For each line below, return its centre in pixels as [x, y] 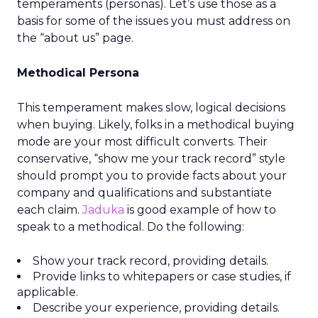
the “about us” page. [75, 38]
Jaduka [103, 210]
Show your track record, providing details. [150, 261]
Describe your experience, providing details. [156, 308]
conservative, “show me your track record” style [151, 159]
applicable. [48, 292]
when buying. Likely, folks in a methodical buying [156, 125]
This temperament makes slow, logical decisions [151, 108]
